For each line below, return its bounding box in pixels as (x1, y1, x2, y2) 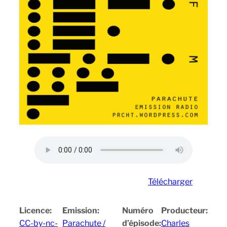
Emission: (62, 205, 100, 215)
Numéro (122, 205, 154, 215)
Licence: (19, 205, 52, 215)
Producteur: (161, 205, 208, 215)
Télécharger (148, 176, 193, 186)
